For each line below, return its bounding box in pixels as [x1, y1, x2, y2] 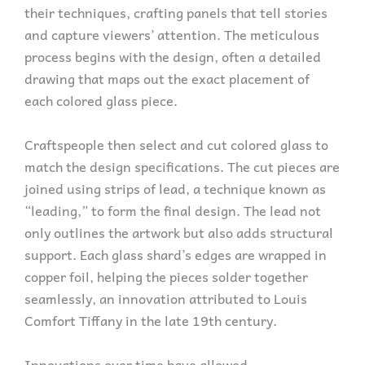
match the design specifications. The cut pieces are [24, 155, 340, 177]
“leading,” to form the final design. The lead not [24, 199, 321, 221]
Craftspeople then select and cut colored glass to [24, 133, 328, 155]
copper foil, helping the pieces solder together [24, 265, 308, 287]
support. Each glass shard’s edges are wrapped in [24, 243, 327, 265]
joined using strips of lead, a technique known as [24, 177, 326, 199]
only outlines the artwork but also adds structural [24, 221, 333, 243]
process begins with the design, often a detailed [24, 45, 321, 67]
